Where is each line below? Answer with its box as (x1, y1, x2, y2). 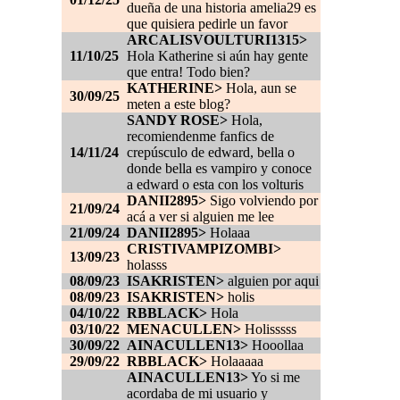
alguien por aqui (224, 273, 319, 289)
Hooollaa (248, 337, 304, 354)
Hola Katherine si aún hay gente (127, 48, 308, 64)
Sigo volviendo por (206, 193, 318, 209)
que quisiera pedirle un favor (127, 16, 287, 32)
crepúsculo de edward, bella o (127, 145, 295, 161)
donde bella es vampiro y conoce (127, 161, 312, 177)
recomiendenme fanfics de (127, 129, 274, 145)
